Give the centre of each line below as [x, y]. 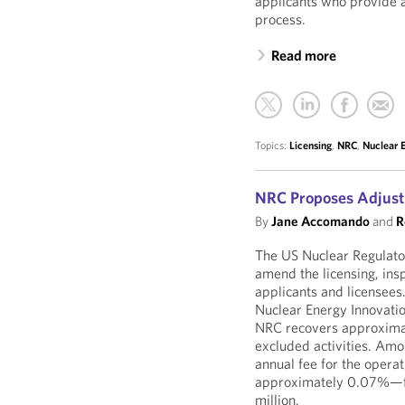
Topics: [273, 145]
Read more [304, 55]
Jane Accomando [321, 221]
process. [281, 19]
